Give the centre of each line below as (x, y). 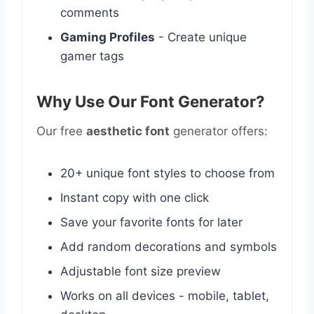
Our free (61, 131)
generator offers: (219, 131)
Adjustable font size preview (141, 271)
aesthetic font (128, 131)
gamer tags (92, 56)
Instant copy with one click (135, 197)
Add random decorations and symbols (169, 246)
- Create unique (201, 37)
